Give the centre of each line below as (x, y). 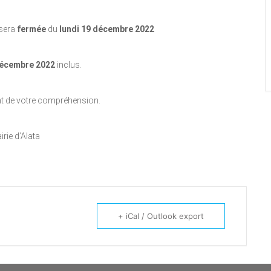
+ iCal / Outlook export (161, 216)
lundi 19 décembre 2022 (106, 29)
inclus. (68, 65)
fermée (31, 29)
